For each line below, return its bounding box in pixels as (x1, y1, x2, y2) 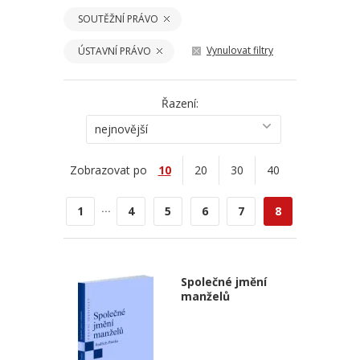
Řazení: (162, 96, 198, 111)
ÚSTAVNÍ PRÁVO (78, 44, 151, 58)
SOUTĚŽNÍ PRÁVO (78, 12, 158, 26)
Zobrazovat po (69, 162, 147, 178)
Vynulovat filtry (207, 43, 273, 57)
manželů (180, 288, 230, 304)
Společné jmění (180, 274, 267, 289)
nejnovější (94, 121, 148, 137)
